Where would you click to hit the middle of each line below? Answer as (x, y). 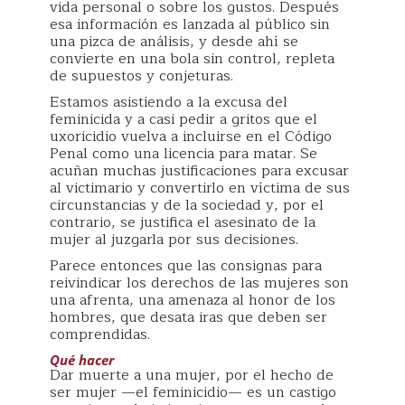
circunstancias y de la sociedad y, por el (187, 205)
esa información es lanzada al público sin (190, 24)
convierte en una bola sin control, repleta (192, 59)
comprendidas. (100, 334)
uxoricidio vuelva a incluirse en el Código (191, 137)
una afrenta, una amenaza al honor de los (193, 300)
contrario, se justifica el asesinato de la (183, 222)
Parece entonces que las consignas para (186, 266)
